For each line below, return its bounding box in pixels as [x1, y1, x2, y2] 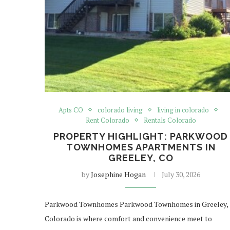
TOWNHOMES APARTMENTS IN [66, 141, 216, 152]
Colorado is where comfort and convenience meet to [45, 213, 212, 223]
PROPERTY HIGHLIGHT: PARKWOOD [53, 130, 228, 142]
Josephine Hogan [90, 169, 146, 179]
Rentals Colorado [143, 115, 196, 125]
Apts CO [58, 105, 83, 114]
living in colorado [157, 105, 209, 114]
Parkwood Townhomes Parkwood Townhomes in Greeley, [45, 199, 228, 209]
